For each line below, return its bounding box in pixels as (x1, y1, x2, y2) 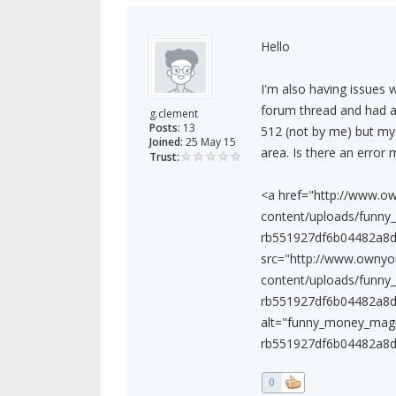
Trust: (149, 149, 179, 165)
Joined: (149, 134, 183, 150)
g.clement (149, 106, 198, 122)
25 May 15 (183, 134, 236, 150)
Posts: (149, 120, 180, 136)
